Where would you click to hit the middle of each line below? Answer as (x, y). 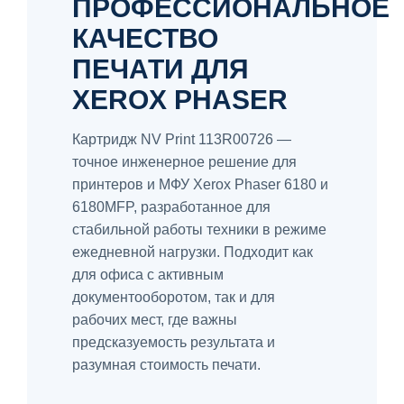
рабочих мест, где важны (155, 319)
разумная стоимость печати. (166, 364)
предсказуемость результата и (174, 342)
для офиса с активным (148, 274)
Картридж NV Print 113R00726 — (182, 139)
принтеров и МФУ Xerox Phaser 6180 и (200, 184)
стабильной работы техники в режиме (199, 229)
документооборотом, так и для (174, 297)
